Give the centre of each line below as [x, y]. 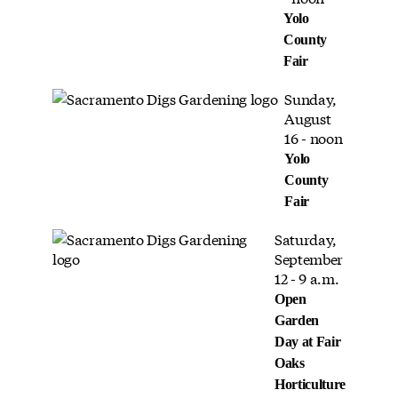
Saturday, [305, 238]
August [308, 117]
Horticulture [310, 384]
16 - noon [314, 137]
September [308, 258]
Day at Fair [307, 341]
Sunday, [311, 98]
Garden [296, 320]
